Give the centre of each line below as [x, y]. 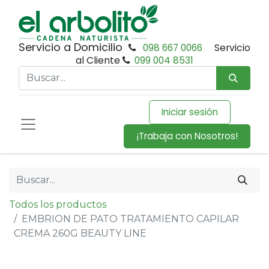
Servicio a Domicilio [72, 47]
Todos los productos [58, 204]
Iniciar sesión [189, 112]
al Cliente [99, 60]
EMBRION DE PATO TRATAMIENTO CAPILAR [130, 219]
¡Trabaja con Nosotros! [187, 136]
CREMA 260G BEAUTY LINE [80, 233]
